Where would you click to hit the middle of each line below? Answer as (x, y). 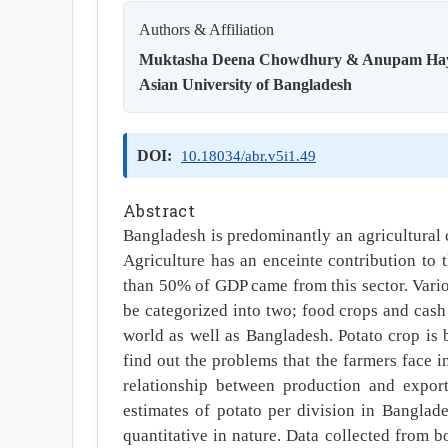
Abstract (159, 210)
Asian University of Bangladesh (245, 84)
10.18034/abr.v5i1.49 (248, 155)
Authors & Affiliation (206, 29)
